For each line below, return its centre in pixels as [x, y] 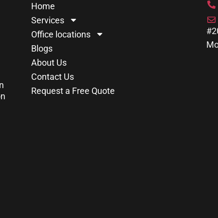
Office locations [61, 34]
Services [48, 20]
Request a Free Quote [73, 91]
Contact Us [53, 76]
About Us [49, 62]
